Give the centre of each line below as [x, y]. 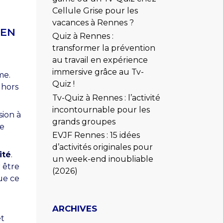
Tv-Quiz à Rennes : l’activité [106, 98]
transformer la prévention [104, 48]
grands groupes [84, 121]
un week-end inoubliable [103, 159]
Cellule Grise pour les [95, 11]
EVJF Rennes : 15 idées [96, 135]
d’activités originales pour [103, 147]
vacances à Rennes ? [93, 23]
